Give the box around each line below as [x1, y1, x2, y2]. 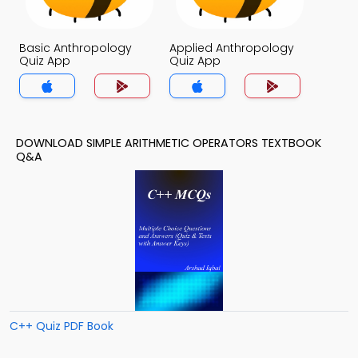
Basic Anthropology [19, 40, 132, 56]
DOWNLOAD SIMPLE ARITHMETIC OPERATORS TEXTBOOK [16, 135, 321, 151]
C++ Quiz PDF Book [10, 318, 113, 334]
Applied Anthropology [169, 40, 294, 56]
